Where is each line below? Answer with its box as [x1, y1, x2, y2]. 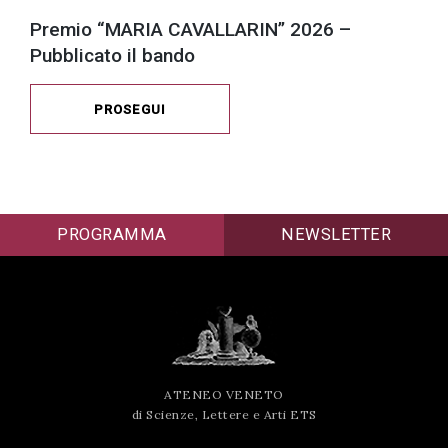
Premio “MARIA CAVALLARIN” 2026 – [30, 18, 351, 42]
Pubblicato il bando [30, 44, 195, 68]
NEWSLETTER [281, 225, 391, 245]
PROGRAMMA [57, 225, 167, 245]
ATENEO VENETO [164, 387, 284, 403]
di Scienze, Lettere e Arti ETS [131, 407, 317, 423]
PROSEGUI [94, 102, 166, 118]
